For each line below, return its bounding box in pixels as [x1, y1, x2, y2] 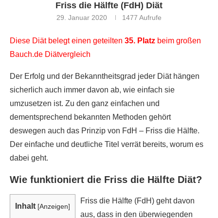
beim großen [155, 36, 201, 45]
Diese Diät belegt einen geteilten [10, 36, 125, 45]
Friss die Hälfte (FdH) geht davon [80, 197, 195, 205]
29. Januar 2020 [56, 14, 107, 21]
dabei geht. [10, 154, 48, 162]
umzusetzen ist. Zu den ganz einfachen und [10, 99, 160, 108]
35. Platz [125, 36, 155, 45]
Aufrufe [138, 14, 162, 21]
